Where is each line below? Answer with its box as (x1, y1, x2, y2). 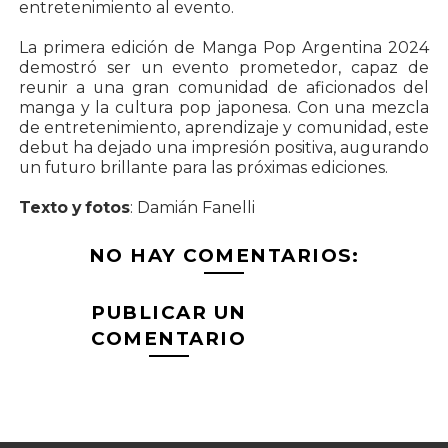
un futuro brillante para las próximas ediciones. (18, 157, 388, 177)
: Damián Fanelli (129, 197, 255, 217)
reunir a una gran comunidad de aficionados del (18, 77, 430, 97)
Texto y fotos (18, 197, 130, 217)
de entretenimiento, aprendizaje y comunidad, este (18, 117, 430, 137)
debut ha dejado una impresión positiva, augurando (18, 137, 430, 157)
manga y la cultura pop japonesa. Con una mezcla (18, 97, 430, 117)
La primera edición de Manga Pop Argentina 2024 (18, 37, 430, 57)
